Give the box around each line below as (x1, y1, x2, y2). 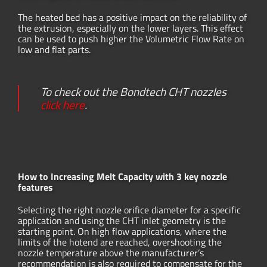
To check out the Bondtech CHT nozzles (41, 82, 226, 100)
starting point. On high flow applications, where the (18, 224, 226, 239)
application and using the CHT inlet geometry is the (18, 213, 226, 228)
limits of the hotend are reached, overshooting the (18, 235, 222, 250)
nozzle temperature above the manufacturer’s (18, 246, 204, 260)
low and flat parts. (18, 42, 91, 57)
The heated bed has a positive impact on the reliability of (18, 10, 247, 25)
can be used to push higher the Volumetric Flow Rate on (18, 32, 244, 46)
